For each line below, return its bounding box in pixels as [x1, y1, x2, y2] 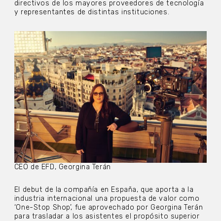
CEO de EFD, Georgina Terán [14, 162, 111, 171]
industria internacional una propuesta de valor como [14, 194, 200, 203]
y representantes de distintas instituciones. [14, 8, 172, 17]
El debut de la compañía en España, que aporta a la [14, 185, 194, 194]
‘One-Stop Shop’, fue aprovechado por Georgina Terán [14, 203, 203, 212]
